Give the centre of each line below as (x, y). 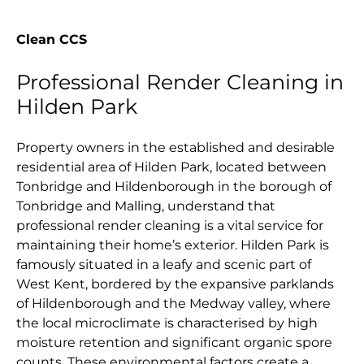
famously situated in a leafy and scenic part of (164, 265)
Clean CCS (52, 40)
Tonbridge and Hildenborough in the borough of (174, 187)
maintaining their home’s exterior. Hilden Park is (173, 245)
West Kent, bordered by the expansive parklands (175, 284)
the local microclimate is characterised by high (167, 323)
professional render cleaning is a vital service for (170, 226)
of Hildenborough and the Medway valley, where (173, 304)
